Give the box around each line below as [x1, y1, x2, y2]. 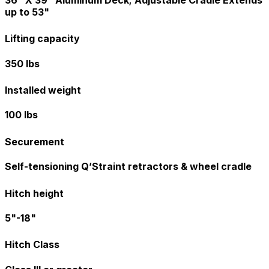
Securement [5, 136, 64, 148]
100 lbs [5, 109, 38, 121]
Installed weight [5, 84, 81, 97]
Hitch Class [5, 238, 59, 251]
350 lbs [5, 57, 40, 70]
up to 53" [5, 5, 49, 18]
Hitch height [5, 187, 64, 199]
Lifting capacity [5, 32, 80, 45]
